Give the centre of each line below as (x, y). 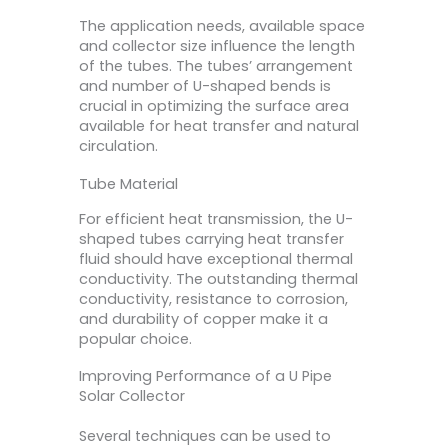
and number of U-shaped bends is (205, 86)
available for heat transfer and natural (219, 126)
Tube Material (128, 183)
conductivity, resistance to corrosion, (213, 298)
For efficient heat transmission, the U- (216, 218)
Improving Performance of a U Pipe (205, 376)
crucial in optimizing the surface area (214, 106)
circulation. (118, 146)
